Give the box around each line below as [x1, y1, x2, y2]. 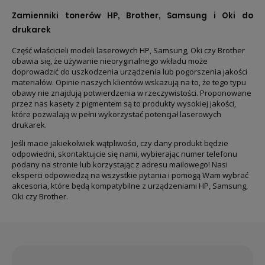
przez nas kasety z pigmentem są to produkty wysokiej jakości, [12, 98, 236, 109]
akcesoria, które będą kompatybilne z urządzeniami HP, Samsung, [12, 180, 248, 191]
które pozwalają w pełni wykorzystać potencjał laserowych [12, 108, 221, 119]
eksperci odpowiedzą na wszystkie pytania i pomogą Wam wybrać [12, 169, 248, 180]
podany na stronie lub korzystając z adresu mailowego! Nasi [12, 159, 228, 170]
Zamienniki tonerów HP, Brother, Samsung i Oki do [12, 9, 253, 21]
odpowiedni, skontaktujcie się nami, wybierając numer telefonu [12, 148, 237, 159]
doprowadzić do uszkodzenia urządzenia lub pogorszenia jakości [12, 66, 247, 77]
